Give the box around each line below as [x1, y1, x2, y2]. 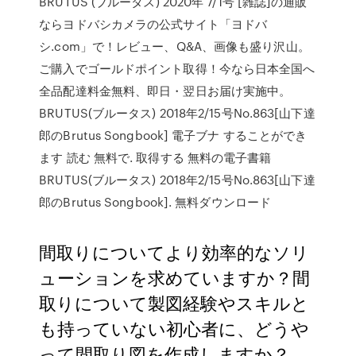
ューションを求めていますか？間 [39, 265, 311, 289]
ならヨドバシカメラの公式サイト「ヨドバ [39, 15, 268, 33]
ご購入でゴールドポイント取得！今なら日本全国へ [39, 60, 315, 77]
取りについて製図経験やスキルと [39, 290, 310, 315]
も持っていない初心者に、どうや [39, 315, 310, 340]
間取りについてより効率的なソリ [39, 239, 310, 264]
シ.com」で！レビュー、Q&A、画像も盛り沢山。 [39, 37, 310, 55]
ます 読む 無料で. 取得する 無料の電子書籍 [39, 149, 272, 166]
